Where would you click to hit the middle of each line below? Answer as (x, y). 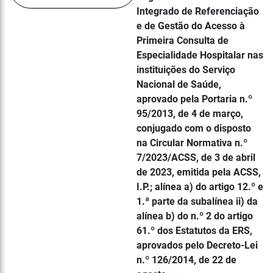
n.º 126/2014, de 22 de (186, 260)
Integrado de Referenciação (198, 11)
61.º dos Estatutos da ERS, (194, 231)
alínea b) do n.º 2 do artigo (195, 216)
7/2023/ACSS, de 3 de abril (196, 158)
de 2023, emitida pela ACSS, (199, 172)
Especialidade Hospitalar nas (200, 55)
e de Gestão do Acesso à (191, 26)
